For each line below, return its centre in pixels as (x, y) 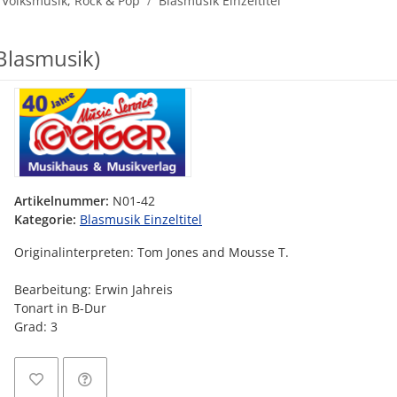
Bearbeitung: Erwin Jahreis (93, 289)
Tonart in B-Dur (60, 308)
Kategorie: (47, 219)
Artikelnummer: (63, 201)
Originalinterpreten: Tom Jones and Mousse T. (152, 252)
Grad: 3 (36, 327)
